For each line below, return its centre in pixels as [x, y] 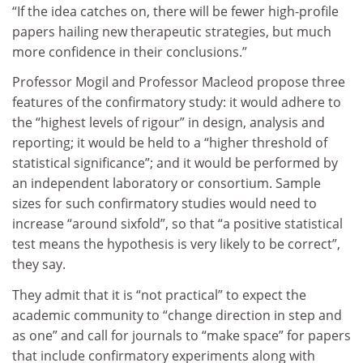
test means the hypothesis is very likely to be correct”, [176, 244]
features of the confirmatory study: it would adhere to [177, 102]
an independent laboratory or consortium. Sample [167, 184]
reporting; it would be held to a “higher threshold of [170, 143]
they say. [39, 265]
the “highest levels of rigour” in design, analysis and [169, 123]
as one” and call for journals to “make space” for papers [181, 335]
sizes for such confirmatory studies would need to [164, 204]
